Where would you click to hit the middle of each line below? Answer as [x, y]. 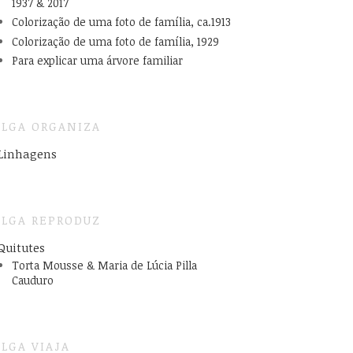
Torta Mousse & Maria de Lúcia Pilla [104, 265]
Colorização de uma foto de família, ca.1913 [121, 22]
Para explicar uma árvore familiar [97, 60]
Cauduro [32, 280]
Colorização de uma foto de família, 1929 [115, 41]
